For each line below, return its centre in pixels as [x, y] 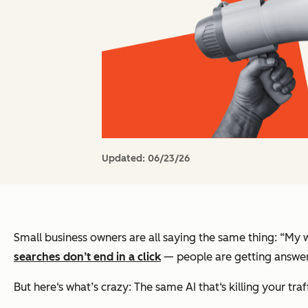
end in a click [127, 256]
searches [38, 256]
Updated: [125, 158]
